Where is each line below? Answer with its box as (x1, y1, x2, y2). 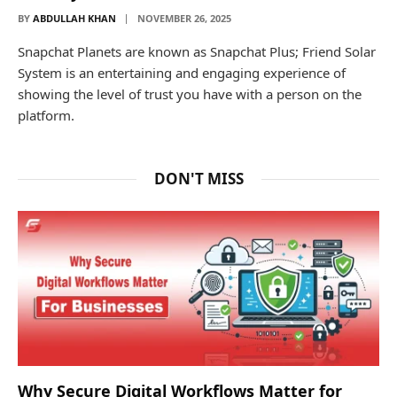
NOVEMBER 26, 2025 (137, 11, 231, 25)
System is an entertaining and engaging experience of (18, 63, 346, 82)
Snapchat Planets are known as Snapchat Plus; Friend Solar (18, 42, 376, 60)
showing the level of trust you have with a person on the (18, 84, 362, 103)
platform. (18, 105, 74, 124)
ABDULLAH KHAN (33, 11, 116, 25)
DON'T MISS (153, 167, 244, 189)
